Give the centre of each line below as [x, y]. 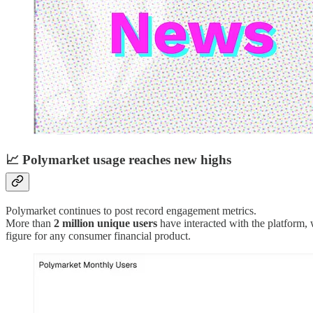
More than [30, 223]
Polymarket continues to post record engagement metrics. [131, 210]
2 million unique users [105, 223]
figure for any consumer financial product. [98, 235]
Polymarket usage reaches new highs [127, 160]
